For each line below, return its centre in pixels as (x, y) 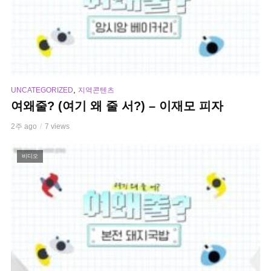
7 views (57, 126)
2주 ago (24, 126)
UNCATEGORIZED (42, 90)
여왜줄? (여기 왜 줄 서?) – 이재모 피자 (117, 106)
